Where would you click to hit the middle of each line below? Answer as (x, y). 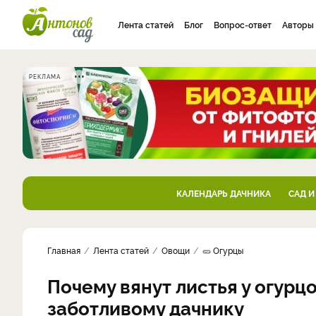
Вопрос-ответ (243, 24)
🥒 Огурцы (223, 250)
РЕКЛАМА (45, 77)
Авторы (298, 24)
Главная (64, 250)
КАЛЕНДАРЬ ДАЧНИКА (223, 193)
